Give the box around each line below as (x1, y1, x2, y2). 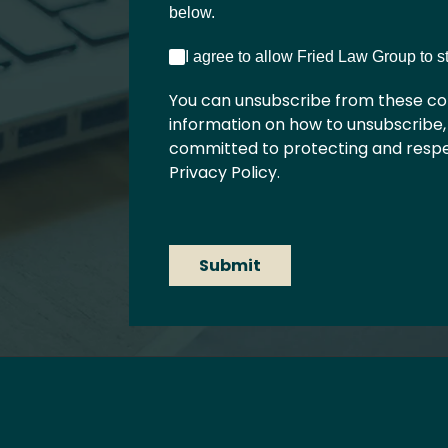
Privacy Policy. (168, 160, 280, 184)
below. (168, 3, 215, 21)
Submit (198, 253, 261, 277)
